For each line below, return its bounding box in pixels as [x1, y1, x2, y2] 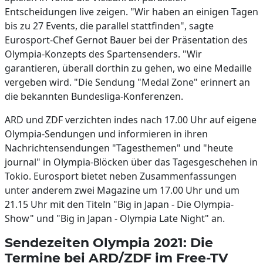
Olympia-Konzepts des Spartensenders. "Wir [5, 48, 202, 60]
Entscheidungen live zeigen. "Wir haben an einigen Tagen [5, 5, 258, 18]
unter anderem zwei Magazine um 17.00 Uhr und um [5, 184, 240, 197]
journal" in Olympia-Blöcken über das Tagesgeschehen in [5, 156, 258, 168]
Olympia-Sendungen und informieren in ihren [5, 127, 208, 140]
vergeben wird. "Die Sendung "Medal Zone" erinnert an [5, 76, 250, 89]
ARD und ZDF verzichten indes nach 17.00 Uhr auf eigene [5, 113, 257, 126]
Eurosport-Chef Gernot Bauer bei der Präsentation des [5, 33, 248, 46]
